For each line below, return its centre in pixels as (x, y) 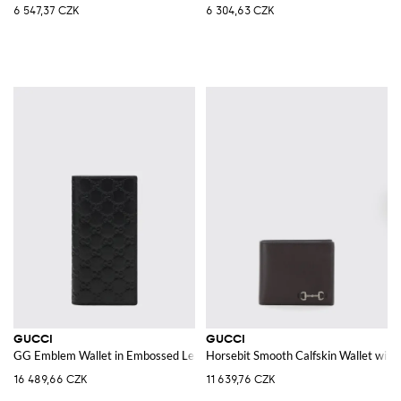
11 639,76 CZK (240, 379)
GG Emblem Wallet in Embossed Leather (118, 355)
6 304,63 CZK (240, 10)
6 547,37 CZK (46, 10)
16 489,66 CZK (50, 379)
